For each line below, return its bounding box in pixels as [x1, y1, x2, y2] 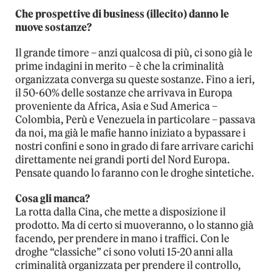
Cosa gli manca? [15, 191, 90, 205]
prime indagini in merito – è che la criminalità [15, 59, 224, 73]
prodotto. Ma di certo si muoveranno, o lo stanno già [15, 218, 254, 232]
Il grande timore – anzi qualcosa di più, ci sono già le [15, 46, 253, 59]
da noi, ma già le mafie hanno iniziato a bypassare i [15, 126, 246, 140]
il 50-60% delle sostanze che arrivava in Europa [15, 86, 233, 100]
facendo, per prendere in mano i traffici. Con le [15, 231, 229, 245]
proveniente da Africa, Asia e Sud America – [15, 99, 217, 113]
